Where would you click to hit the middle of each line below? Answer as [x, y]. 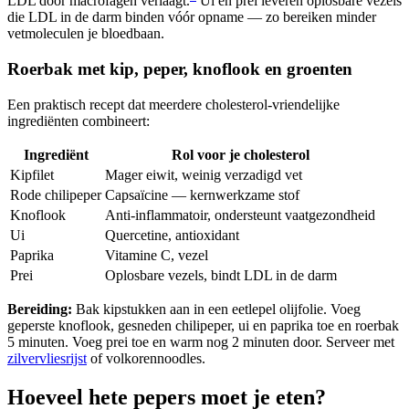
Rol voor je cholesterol [240, 154]
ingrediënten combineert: [79, 121]
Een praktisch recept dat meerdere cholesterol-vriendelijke [173, 104]
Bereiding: [40, 309]
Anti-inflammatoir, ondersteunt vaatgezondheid [240, 215]
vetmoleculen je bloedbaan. [86, 34]
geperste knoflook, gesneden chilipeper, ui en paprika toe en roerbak [203, 325]
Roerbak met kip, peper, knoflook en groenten [180, 69]
